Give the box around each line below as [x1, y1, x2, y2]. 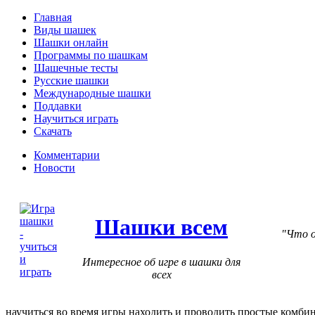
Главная [34, 11, 72, 23]
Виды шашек [34, 24, 96, 36]
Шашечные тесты [34, 62, 118, 74]
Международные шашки [34, 87, 151, 99]
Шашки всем [95, 214, 228, 240]
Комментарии [34, 149, 100, 161]
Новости [34, 162, 75, 174]
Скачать [34, 125, 72, 137]
